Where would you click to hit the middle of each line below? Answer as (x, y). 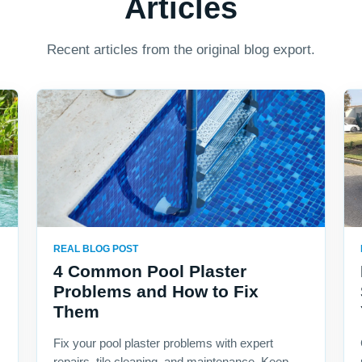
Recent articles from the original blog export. (181, 50)
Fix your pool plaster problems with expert (163, 343)
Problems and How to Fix (156, 292)
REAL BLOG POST (95, 249)
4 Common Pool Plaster (149, 271)
